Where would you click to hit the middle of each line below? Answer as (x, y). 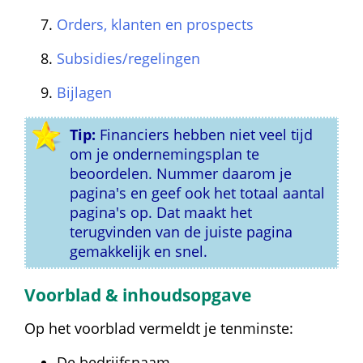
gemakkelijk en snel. (139, 251)
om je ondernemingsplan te (165, 154)
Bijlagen (84, 92)
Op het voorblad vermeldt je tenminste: (159, 328)
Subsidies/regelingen (128, 58)
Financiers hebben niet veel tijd (205, 134)
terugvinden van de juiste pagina (181, 231)
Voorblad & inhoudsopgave (138, 294)
